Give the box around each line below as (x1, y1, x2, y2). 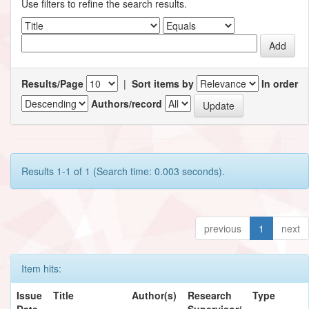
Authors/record (91, 97, 162, 111)
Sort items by (132, 76, 194, 90)
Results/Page (21, 76, 83, 90)
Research (188, 288, 232, 302)
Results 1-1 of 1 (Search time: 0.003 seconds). (21, 163, 225, 178)
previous (204, 221, 241, 235)
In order (261, 76, 298, 90)
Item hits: (21, 261, 61, 275)
